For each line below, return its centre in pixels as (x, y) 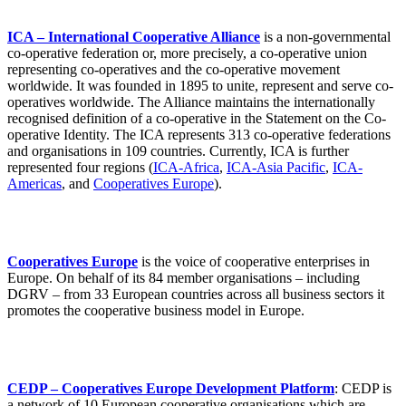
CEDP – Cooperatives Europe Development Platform (171, 389)
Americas (34, 184)
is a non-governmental (325, 37)
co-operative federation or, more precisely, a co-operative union (187, 53)
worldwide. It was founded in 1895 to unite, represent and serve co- (200, 86)
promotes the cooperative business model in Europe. (156, 311)
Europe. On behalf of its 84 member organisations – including (184, 278)
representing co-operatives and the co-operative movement (174, 70)
